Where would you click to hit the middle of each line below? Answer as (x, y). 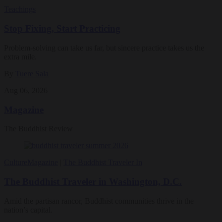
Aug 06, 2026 (26, 90)
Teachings (20, 9)
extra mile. (20, 56)
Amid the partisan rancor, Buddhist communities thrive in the (99, 201)
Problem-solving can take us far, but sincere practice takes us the (104, 48)
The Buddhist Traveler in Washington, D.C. (93, 182)
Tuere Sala (32, 73)
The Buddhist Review (38, 129)
